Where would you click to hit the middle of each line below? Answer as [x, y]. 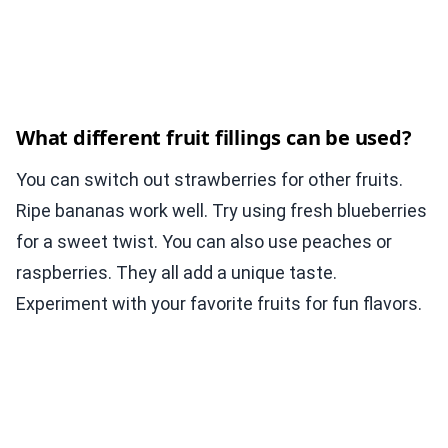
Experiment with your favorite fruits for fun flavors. [219, 304]
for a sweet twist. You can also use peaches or [204, 242]
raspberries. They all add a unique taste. [176, 273]
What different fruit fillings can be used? [214, 138]
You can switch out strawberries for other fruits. [209, 180]
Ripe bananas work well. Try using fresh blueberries [221, 211]
